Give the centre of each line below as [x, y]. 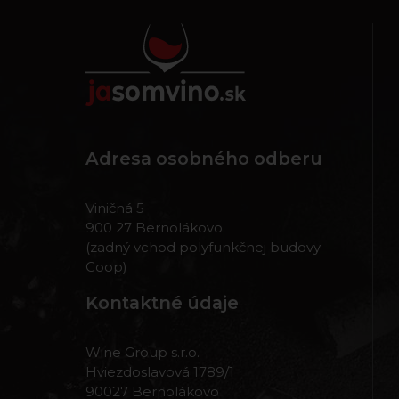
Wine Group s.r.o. [143, 353]
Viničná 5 [115, 208]
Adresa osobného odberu [204, 159]
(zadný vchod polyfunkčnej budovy [204, 248]
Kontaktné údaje [163, 303]
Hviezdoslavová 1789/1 [160, 372]
